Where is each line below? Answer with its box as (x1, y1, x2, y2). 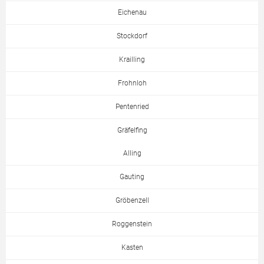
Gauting (120, 173, 144, 181)
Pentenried (115, 103, 149, 111)
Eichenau (117, 8, 147, 16)
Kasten (121, 243, 143, 252)
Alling (123, 149, 141, 157)
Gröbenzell (115, 196, 149, 204)
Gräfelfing (117, 126, 147, 134)
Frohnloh (117, 79, 147, 87)
